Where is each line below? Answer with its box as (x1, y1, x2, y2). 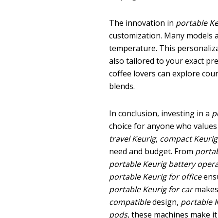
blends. (109, 80, 135, 91)
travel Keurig (109, 133, 156, 144)
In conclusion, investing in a (109, 108, 212, 119)
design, (150, 196, 181, 207)
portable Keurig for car (109, 183, 193, 195)
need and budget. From (109, 145, 196, 157)
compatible (109, 196, 151, 207)
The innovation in (109, 17, 176, 28)
